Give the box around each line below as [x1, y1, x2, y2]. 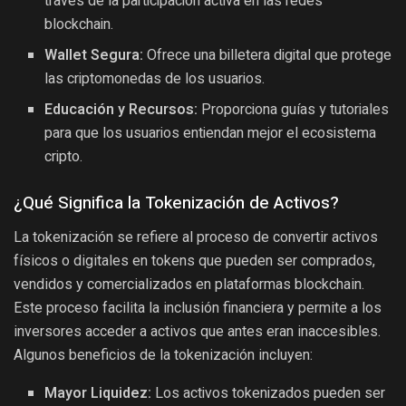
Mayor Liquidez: [44, 382, 152, 404]
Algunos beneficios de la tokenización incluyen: [14, 345, 313, 363]
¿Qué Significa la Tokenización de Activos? [14, 190, 339, 217]
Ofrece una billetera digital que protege [143, 44, 392, 67]
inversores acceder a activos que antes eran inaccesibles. [14, 322, 381, 340]
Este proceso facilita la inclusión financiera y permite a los [14, 298, 382, 316]
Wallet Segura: [44, 44, 144, 67]
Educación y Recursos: [44, 99, 198, 121]
